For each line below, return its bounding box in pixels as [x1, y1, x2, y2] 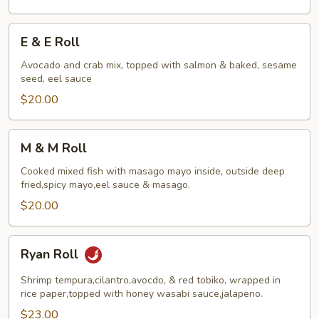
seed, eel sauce [21, 72, 92, 85]
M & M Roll [21, 140, 87, 157]
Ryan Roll [21, 246, 82, 263]
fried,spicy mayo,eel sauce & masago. [21, 178, 190, 192]
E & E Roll [21, 33, 80, 51]
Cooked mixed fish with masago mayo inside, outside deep [21, 164, 285, 178]
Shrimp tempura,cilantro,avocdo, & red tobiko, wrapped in [21, 273, 281, 287]
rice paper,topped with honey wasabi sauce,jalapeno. [21, 287, 263, 300]
